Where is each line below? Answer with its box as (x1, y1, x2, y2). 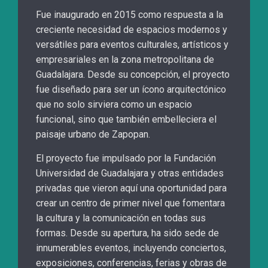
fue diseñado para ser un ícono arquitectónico (36, 84, 226, 96)
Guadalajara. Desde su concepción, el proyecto (36, 69, 230, 81)
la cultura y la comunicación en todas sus (36, 212, 206, 224)
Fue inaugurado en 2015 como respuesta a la (36, 9, 223, 21)
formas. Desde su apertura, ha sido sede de (36, 227, 219, 239)
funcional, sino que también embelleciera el (36, 114, 217, 126)
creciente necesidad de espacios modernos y (36, 24, 227, 36)
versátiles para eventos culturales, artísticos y (36, 39, 229, 51)
